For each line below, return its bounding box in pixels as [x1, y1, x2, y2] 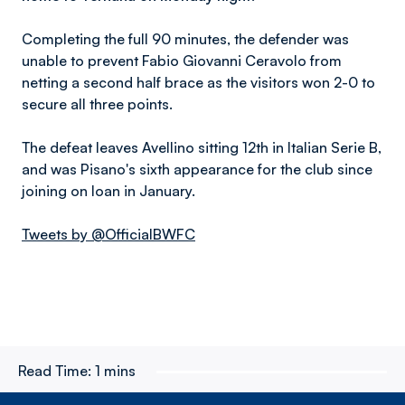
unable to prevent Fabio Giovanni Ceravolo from [22, 52, 342, 70]
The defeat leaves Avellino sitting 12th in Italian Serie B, [22, 138, 381, 156]
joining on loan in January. [22, 182, 195, 200]
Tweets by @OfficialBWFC [22, 225, 195, 243]
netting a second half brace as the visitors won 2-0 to [22, 73, 375, 91]
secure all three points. [22, 95, 173, 113]
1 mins [95, 362, 136, 380]
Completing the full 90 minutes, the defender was [22, 30, 349, 48]
